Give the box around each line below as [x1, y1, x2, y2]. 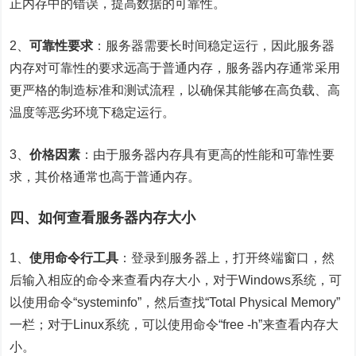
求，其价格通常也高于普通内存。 [10, 170, 201, 184]
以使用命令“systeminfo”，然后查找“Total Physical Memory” [10, 296, 341, 309]
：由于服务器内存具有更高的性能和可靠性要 [80, 148, 335, 161]
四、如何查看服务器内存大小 [10, 210, 196, 226]
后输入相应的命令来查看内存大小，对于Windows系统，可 [10, 273, 342, 287]
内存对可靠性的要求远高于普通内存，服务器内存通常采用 [10, 61, 341, 75]
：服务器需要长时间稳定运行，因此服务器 [93, 39, 335, 52]
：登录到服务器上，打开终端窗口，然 [118, 251, 335, 265]
